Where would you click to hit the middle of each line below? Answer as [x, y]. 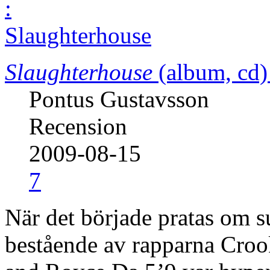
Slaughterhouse [82, 72]
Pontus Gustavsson [119, 99]
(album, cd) [213, 72]
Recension [78, 126]
